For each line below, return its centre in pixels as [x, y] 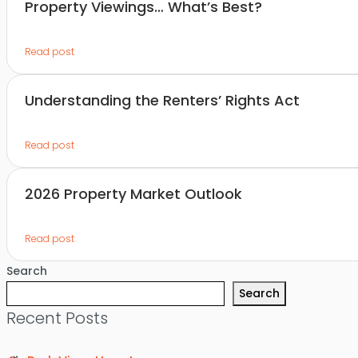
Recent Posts [57, 318]
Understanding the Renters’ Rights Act [162, 100]
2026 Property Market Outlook [133, 194]
